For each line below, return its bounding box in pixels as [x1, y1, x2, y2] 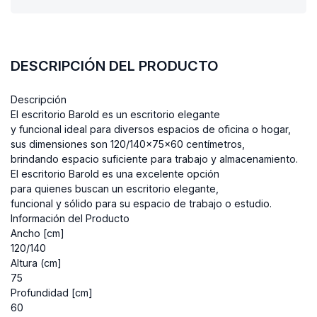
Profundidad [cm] [11, 286, 93, 299]
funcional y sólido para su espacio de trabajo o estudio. [11, 197, 272, 209]
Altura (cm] [11, 256, 62, 269]
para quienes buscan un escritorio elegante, [11, 182, 221, 195]
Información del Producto [11, 212, 129, 224]
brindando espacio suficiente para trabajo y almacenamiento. [11, 152, 301, 165]
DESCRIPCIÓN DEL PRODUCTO [11, 57, 219, 74]
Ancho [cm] [11, 226, 64, 239]
